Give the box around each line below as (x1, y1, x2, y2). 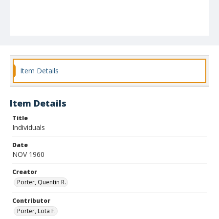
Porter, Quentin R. (17, 178, 66, 186)
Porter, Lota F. (17, 207, 56, 215)
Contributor (12, 197, 50, 205)
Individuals (12, 123, 45, 132)
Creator (12, 168, 37, 176)
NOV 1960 (12, 150, 44, 159)
